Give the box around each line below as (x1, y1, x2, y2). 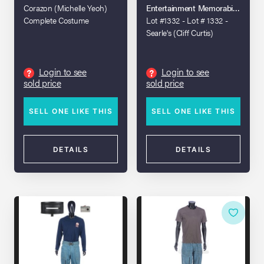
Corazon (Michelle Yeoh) (24, 2, 107, 14)
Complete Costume (24, 14, 89, 26)
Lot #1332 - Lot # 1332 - (146, 14, 228, 26)
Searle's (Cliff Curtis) (146, 27, 213, 38)
